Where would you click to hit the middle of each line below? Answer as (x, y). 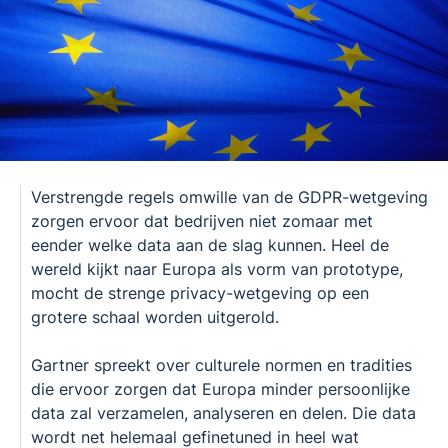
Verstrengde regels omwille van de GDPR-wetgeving (229, 196)
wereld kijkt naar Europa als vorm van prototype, (217, 268)
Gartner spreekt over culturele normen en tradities (221, 364)
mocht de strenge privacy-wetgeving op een (200, 292)
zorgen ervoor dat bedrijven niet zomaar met (202, 220)
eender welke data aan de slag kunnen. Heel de (210, 244)
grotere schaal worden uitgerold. (155, 316)
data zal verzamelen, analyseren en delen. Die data (223, 412)
